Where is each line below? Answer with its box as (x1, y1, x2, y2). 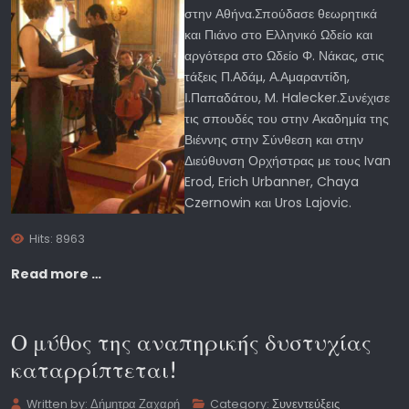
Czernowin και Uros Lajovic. (184, 193, 351, 212)
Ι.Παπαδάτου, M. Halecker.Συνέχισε (184, 88, 390, 107)
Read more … (11, 264, 101, 283)
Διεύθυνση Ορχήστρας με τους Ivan (184, 151, 391, 170)
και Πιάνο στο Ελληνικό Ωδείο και (184, 25, 372, 44)
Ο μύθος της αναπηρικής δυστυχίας (11, 326, 372, 357)
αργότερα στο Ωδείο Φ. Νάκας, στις (184, 46, 384, 65)
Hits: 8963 (29, 230, 86, 246)
